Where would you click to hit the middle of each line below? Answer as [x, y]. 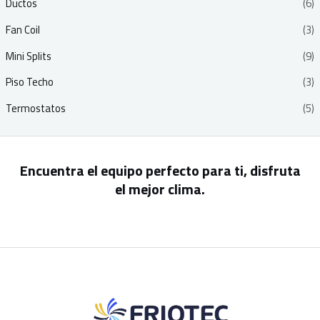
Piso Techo [29, 82]
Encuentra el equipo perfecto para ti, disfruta [160, 170]
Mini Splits [28, 56]
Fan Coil [22, 30]
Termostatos [35, 108]
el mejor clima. [160, 189]
